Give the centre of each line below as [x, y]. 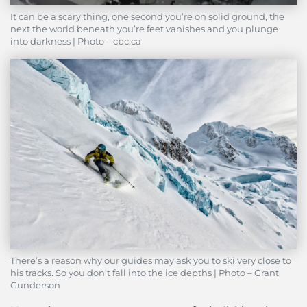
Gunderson [35, 285]
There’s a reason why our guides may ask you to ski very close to [151, 260]
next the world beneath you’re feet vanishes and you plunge [144, 29]
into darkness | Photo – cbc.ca [76, 41]
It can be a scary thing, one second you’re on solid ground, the [147, 16]
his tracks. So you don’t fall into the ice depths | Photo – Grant [145, 273]
